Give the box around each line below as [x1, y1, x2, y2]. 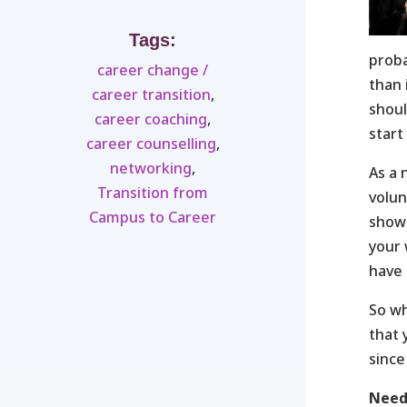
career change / [97, 59, 208, 80]
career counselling [85, 133, 216, 154]
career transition [91, 84, 211, 104]
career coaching [94, 108, 207, 129]
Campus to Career [89, 206, 216, 227]
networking [110, 157, 192, 178]
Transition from [97, 182, 208, 203]
